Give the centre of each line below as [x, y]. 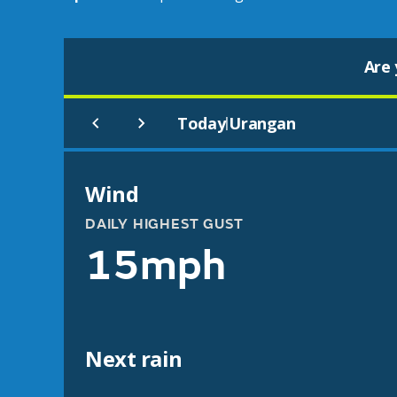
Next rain [134, 358]
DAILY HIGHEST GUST [164, 224]
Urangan [262, 123]
